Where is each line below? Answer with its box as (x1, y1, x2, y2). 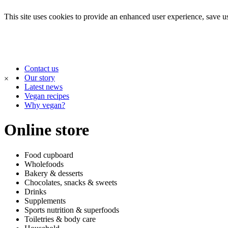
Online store (4, 121, 89, 139)
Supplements (24, 196, 66, 205)
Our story (24, 73, 55, 82)
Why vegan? (24, 101, 65, 109)
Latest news (24, 82, 63, 91)
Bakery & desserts (24, 168, 83, 178)
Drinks (24, 187, 46, 196)
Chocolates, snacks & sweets (24, 178, 117, 187)
